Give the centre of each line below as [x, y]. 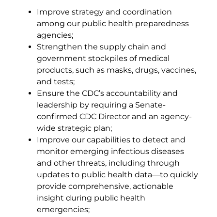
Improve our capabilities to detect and [111, 139]
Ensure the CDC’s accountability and [107, 93]
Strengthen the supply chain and [101, 46]
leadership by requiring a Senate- [101, 105]
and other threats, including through [108, 163]
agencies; [55, 35]
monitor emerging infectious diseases [110, 151]
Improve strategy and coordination [104, 12]
